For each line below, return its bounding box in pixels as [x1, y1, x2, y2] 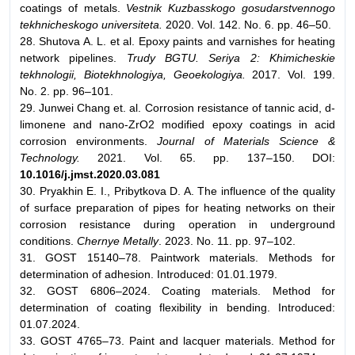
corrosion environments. [20, 134, 158, 147]
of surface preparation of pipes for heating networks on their [20, 200, 335, 214]
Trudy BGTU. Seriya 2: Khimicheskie [126, 51, 336, 64]
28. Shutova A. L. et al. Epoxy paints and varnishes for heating [20, 34, 335, 48]
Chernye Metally [77, 234, 158, 247]
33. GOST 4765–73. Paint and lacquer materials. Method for [20, 334, 335, 347]
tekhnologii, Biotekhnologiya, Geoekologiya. [20, 67, 246, 81]
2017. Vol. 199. [245, 67, 336, 81]
